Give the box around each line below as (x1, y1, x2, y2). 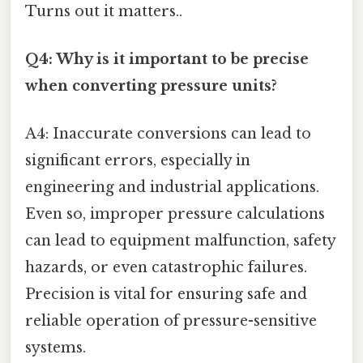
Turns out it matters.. (25, 2, 182, 20)
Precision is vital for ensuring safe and (25, 285, 307, 304)
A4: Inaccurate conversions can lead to (25, 125, 311, 143)
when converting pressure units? (25, 77, 277, 96)
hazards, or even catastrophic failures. (25, 258, 307, 277)
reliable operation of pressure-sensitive (25, 312, 317, 331)
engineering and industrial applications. (25, 178, 319, 197)
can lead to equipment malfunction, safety (25, 232, 335, 250)
